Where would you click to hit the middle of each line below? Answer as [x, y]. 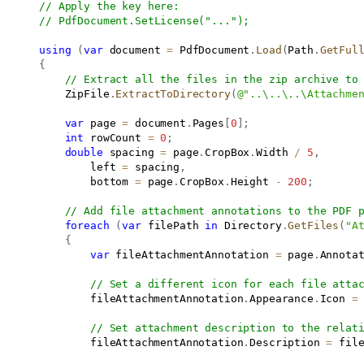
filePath [173, 225]
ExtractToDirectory [173, 93]
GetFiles [314, 225]
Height [253, 181]
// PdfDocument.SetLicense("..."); [145, 20]
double [84, 152]
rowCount [116, 137]
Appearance [282, 298]
